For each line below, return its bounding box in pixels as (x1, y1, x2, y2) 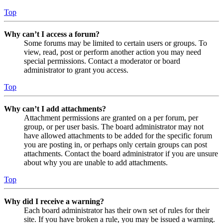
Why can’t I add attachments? (4, 104, 106, 113)
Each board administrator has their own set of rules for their (24, 206, 210, 215)
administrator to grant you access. (24, 65, 128, 74)
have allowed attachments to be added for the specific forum (24, 131, 212, 140)
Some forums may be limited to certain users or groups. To (24, 38, 207, 47)
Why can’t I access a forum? (4, 29, 100, 38)
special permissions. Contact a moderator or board (24, 56, 180, 65)
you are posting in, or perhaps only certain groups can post (24, 140, 207, 149)
